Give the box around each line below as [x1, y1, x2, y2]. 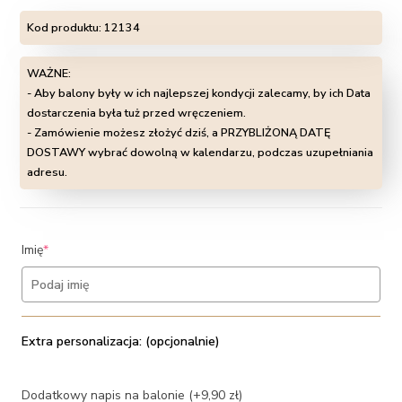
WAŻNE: [27, 66, 72, 82]
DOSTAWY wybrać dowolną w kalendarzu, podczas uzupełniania [27, 144, 374, 161]
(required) [48, 240, 104, 258]
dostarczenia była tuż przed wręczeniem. [27, 105, 247, 121]
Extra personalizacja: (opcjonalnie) [22, 333, 221, 351]
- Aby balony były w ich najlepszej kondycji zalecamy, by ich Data [27, 85, 371, 101]
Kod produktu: [27, 20, 105, 36]
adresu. [27, 164, 68, 180]
